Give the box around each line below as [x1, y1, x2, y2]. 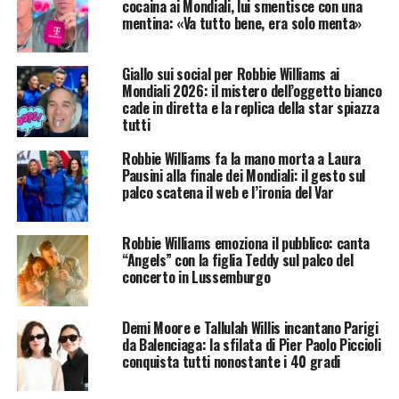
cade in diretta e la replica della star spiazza [121, 96, 379, 118]
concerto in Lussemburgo [121, 265, 271, 288]
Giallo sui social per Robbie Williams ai [121, 62, 340, 85]
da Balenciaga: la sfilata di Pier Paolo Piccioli [121, 333, 381, 355]
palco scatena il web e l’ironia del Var [121, 181, 334, 203]
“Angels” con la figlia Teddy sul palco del [121, 248, 354, 271]
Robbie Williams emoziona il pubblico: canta [121, 232, 370, 254]
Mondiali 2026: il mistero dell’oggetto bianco [121, 79, 382, 102]
